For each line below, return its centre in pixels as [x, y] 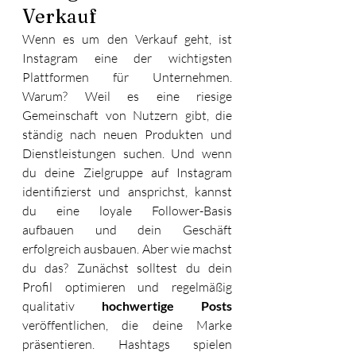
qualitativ [62, 306]
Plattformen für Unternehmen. [127, 77]
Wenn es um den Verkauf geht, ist [127, 39]
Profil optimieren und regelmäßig [127, 286]
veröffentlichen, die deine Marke [127, 325]
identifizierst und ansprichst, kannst [127, 191]
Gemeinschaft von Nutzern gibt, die [127, 115]
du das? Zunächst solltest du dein [127, 267]
